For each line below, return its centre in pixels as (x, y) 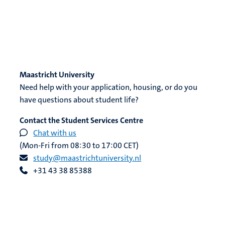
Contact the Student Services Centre (82, 120)
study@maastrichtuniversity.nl (87, 158)
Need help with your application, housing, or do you (109, 87)
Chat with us (55, 133)
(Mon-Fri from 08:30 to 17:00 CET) (79, 145)
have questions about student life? (79, 99)
